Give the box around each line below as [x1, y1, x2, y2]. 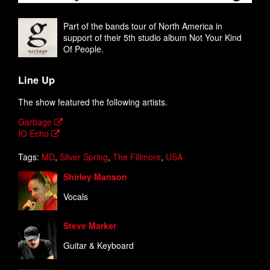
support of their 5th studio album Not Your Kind [63, 31, 242, 43]
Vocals [63, 190, 88, 203]
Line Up [18, 73, 55, 87]
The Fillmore [113, 151, 161, 163]
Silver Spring [60, 151, 108, 163]
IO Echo [18, 127, 51, 140]
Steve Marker [63, 219, 116, 232]
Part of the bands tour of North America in [63, 19, 222, 32]
